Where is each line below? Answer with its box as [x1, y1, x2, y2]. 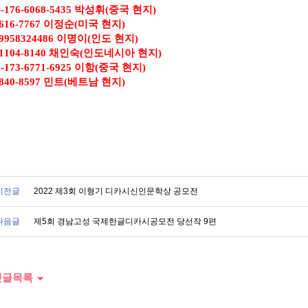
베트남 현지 [67, 76, 122, 87]
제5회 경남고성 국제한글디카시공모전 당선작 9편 [34, 217, 217, 226]
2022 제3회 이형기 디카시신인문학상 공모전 [34, 186, 198, 196]
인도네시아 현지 [83, 47, 158, 58]
